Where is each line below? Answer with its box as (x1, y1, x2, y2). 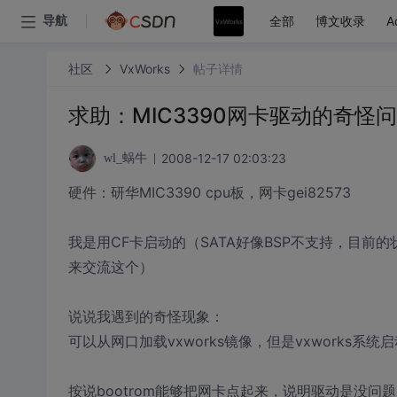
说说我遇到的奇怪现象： (67, 307, 224, 325)
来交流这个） (67, 258, 153, 276)
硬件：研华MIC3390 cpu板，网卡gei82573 (67, 183, 351, 201)
